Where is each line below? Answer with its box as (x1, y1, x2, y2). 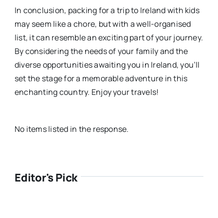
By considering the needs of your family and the (14, 45, 188, 56)
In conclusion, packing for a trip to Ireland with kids (14, 4, 200, 16)
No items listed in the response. (14, 123, 129, 134)
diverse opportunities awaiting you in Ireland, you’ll (14, 59, 200, 70)
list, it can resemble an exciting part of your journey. (14, 32, 203, 43)
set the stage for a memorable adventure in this (14, 73, 188, 84)
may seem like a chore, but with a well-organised (14, 18, 191, 29)
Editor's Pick (14, 170, 78, 185)
